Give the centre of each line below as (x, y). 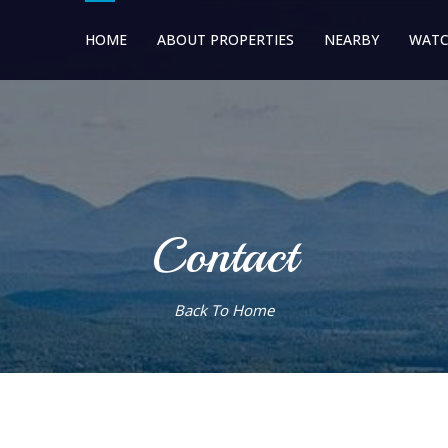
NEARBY (351, 39)
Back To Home (224, 310)
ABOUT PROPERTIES (225, 39)
